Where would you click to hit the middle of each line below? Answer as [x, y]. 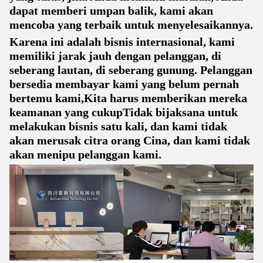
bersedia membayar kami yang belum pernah [124, 84]
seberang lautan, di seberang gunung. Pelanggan [131, 70]
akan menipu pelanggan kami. [85, 154]
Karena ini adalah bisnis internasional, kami [122, 42]
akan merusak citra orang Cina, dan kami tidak [130, 140]
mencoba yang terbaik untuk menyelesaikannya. [131, 25]
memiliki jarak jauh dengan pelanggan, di [115, 56]
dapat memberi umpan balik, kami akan [111, 11]
